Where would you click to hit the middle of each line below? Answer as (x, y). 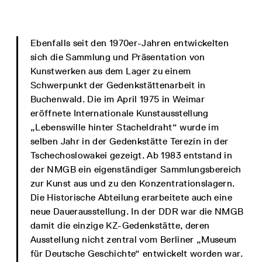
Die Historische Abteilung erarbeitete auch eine (131, 197)
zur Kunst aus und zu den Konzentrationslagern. (133, 183)
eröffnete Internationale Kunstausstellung (120, 113)
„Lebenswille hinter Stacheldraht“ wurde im (125, 127)
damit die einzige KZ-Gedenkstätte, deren (120, 225)
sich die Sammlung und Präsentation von (118, 57)
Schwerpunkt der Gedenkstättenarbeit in (118, 85)
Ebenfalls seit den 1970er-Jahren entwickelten (130, 43)
